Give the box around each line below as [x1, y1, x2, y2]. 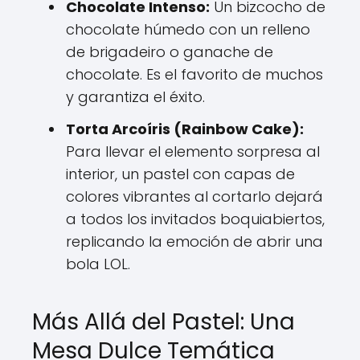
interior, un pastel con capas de [66, 164, 295, 184]
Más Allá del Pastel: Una [32, 306, 295, 337]
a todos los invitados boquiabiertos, [66, 209, 325, 229]
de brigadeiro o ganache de [66, 42, 273, 62]
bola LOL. [66, 254, 130, 274]
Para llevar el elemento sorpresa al [66, 141, 320, 162]
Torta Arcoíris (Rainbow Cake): [66, 119, 304, 139]
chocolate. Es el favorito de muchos [66, 64, 323, 84]
